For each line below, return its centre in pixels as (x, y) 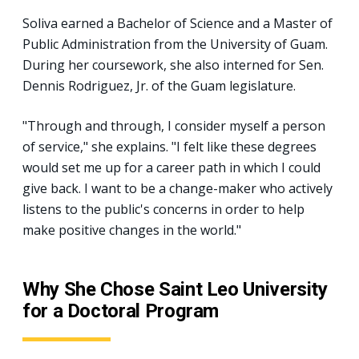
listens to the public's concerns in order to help (163, 209)
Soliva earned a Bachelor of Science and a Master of (177, 23)
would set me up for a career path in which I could (171, 167)
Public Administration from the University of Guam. (175, 44)
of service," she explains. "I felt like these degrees (169, 146)
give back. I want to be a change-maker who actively (177, 188)
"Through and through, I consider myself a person (174, 125)
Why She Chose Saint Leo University (175, 289)
